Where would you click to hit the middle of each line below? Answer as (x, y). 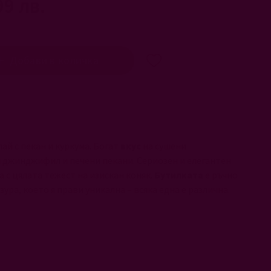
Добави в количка (54, 60)
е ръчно (222, 175)
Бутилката (180, 175)
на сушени (165, 146)
